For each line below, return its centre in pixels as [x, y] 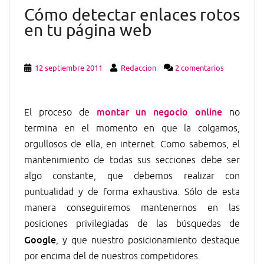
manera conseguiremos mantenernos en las [132, 208]
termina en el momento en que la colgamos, [132, 128]
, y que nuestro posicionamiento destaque [148, 240]
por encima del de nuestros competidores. [112, 256]
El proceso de [60, 113]
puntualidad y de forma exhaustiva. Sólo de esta [132, 192]
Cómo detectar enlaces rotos [132, 15]
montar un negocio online [159, 112]
